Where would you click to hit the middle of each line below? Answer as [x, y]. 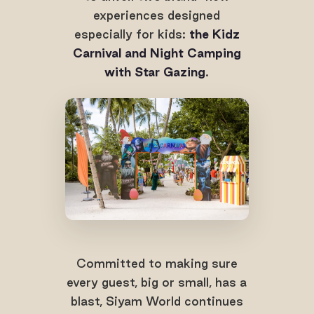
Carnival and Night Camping [157, 53]
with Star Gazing [155, 72]
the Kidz [214, 34]
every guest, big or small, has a [157, 282]
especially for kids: [131, 34]
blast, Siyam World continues [157, 301]
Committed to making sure [157, 264]
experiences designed [157, 15]
